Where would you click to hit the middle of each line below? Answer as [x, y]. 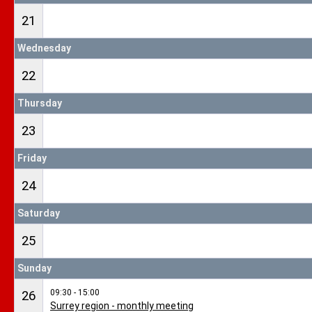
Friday [32, 158]
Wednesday [44, 48]
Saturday [39, 213]
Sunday [34, 268]
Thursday [40, 103]
